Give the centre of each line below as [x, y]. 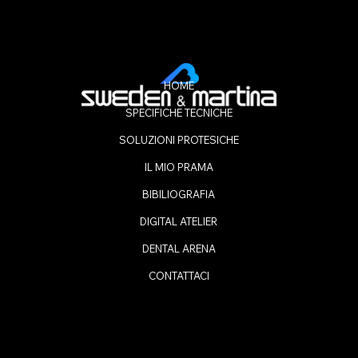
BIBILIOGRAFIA [179, 194]
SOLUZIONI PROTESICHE [179, 139]
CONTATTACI [179, 275]
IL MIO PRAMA [179, 167]
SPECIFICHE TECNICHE [179, 112]
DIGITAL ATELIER [179, 221]
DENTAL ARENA [179, 248]
